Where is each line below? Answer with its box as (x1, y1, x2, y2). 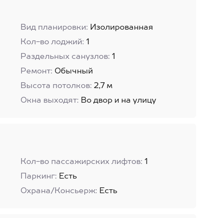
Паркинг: (20, 173, 57, 181)
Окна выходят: (20, 97, 79, 105)
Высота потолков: (20, 82, 92, 90)
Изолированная (90, 24, 153, 32)
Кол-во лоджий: (20, 38, 84, 46)
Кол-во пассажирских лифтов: (20, 158, 143, 166)
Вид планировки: (20, 24, 88, 32)
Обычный (54, 68, 93, 75)
